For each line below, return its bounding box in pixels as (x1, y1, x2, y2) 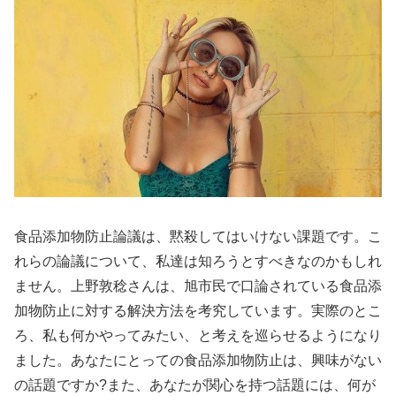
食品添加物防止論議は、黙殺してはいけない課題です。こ (14, 229, 382, 245)
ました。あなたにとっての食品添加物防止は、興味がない (14, 353, 382, 369)
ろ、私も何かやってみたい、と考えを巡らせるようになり (14, 328, 382, 344)
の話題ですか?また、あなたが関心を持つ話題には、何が (14, 377, 376, 393)
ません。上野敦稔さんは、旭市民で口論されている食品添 (14, 278, 382, 294)
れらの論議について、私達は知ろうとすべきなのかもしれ (14, 254, 382, 270)
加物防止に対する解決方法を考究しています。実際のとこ (14, 303, 382, 319)
